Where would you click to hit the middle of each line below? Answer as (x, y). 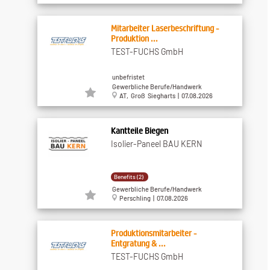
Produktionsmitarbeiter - (153, 233)
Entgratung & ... (138, 243)
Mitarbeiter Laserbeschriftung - (165, 28)
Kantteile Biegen (139, 130)
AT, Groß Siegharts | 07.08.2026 (165, 96)
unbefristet (128, 77)
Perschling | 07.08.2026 (152, 198)
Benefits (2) (128, 176)
